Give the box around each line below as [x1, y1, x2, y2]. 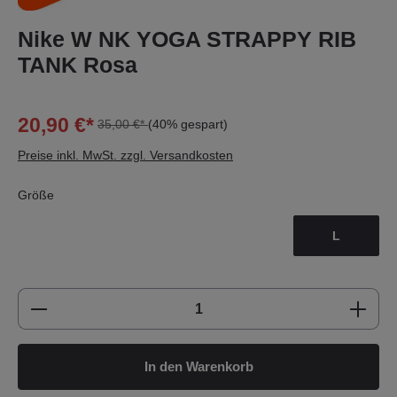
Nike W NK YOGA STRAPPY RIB [18, 27, 356, 51]
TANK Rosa [18, 52, 137, 77]
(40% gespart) [148, 117, 228, 132]
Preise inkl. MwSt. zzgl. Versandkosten [18, 148, 233, 162]
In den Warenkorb [144, 359, 253, 374]
